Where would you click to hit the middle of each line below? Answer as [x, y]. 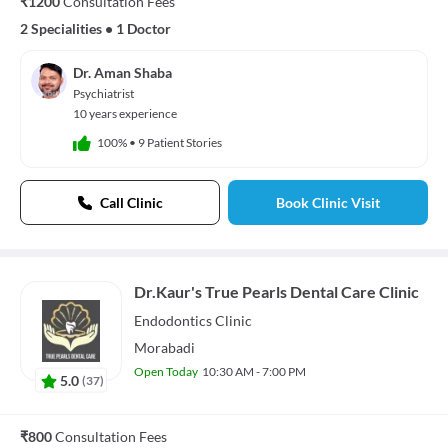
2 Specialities [61, 29]
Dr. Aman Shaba [122, 73]
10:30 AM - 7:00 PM [254, 372]
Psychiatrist [103, 94]
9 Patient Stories [180, 142]
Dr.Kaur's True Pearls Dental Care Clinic [276, 292]
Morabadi [164, 348]
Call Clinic [131, 203]
